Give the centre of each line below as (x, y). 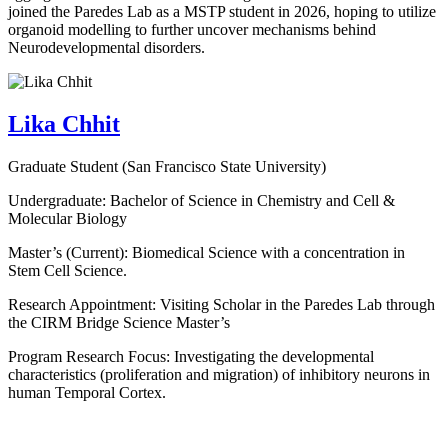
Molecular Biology (67, 219)
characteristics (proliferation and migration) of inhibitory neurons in (219, 375)
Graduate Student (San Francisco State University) (167, 167)
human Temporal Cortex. (87, 393)
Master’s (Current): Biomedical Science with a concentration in (206, 253)
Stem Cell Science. (69, 271)
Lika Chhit (64, 124)
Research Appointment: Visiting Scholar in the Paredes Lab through (221, 305)
